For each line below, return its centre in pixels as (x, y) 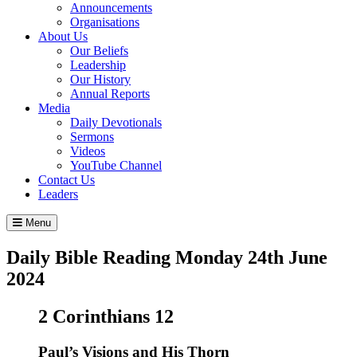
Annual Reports (110, 93)
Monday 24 (221, 257)
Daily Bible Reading (91, 257)
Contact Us (67, 179)
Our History (100, 79)
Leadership (98, 65)
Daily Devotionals (116, 122)
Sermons (92, 136)
